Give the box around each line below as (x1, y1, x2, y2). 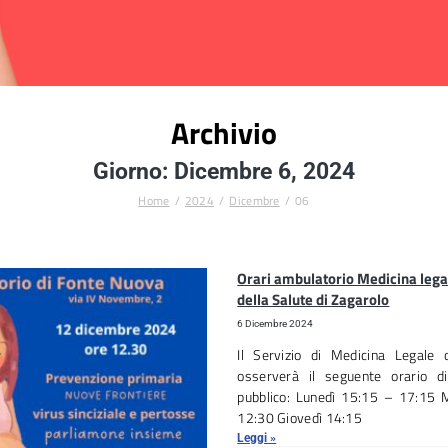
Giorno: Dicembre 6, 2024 (93, 158, 355, 185)
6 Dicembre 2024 (237, 318, 314, 329)
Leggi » (237, 431, 277, 445)
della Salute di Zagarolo (237, 288, 390, 311)
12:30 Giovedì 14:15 (237, 407, 363, 428)
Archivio (171, 110, 277, 156)
